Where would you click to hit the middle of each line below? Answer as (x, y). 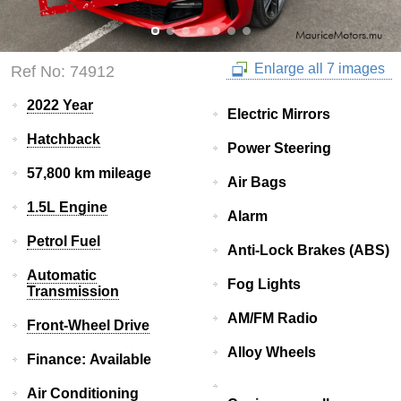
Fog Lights (264, 284)
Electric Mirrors (279, 114)
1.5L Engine (67, 207)
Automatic (62, 275)
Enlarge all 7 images (318, 68)
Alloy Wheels (272, 352)
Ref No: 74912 (63, 71)
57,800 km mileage (89, 173)
